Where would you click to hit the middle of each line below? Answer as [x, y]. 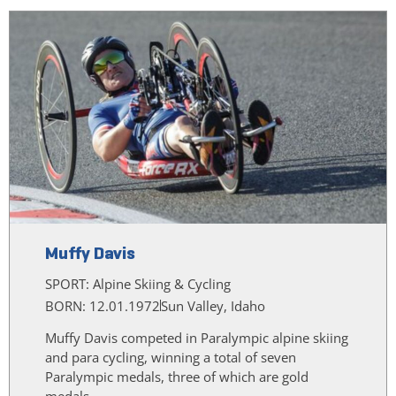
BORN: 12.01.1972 [103, 305]
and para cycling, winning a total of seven [171, 357]
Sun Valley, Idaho [213, 305]
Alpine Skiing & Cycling [162, 283]
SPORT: [69, 283]
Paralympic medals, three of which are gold [177, 376]
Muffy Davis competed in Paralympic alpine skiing [197, 337]
